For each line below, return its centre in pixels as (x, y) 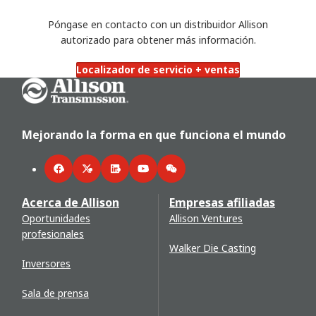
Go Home (44, 85)
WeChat (189, 176)
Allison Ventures (206, 218)
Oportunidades (56, 218)
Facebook (81, 176)
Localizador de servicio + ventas (158, 69)
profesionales (53, 234)
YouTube (163, 176)
